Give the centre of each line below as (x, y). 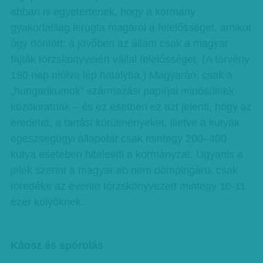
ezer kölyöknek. (47, 202)
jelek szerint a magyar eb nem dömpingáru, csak (124, 170)
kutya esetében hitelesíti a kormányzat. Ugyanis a (127, 154)
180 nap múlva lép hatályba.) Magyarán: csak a (121, 75)
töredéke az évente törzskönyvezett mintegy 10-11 (128, 186)
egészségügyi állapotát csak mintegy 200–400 (118, 139)
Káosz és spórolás (57, 245)
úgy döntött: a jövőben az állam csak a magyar (119, 43)
